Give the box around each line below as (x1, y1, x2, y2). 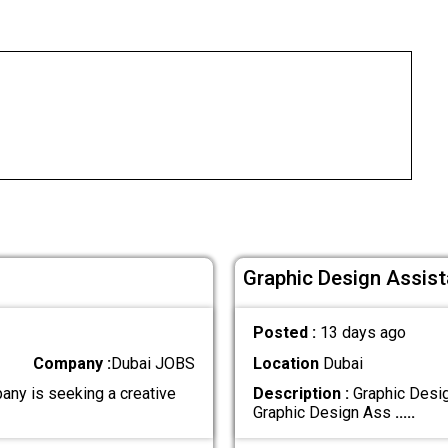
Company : (33, 353, 112, 373)
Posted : (252, 323, 320, 343)
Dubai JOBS (111, 353, 196, 373)
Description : (252, 383, 349, 403)
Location (252, 353, 319, 373)
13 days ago (319, 323, 406, 343)
